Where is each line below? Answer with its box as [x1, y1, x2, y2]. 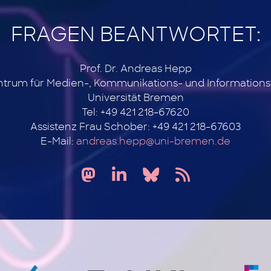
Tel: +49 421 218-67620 [82, 108, 189, 117]
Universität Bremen [87, 93, 184, 103]
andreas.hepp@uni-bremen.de [76, 137, 230, 146]
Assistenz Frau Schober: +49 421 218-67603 [30, 122, 241, 132]
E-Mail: [41, 137, 76, 146]
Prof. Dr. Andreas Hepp [79, 64, 192, 74]
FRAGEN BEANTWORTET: [10, 25, 261, 45]
